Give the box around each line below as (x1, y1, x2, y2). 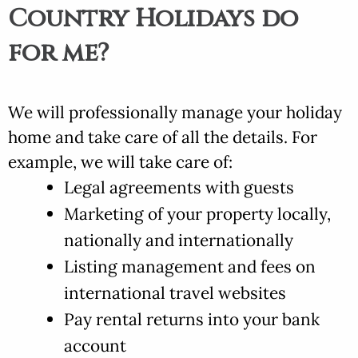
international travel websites (64, 281, 286, 304)
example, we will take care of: (8, 150, 233, 173)
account (64, 334, 126, 356)
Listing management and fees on (64, 255, 316, 277)
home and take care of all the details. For (8, 125, 317, 148)
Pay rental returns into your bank (64, 308, 320, 330)
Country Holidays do (8, 2, 298, 37)
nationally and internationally (64, 229, 293, 251)
